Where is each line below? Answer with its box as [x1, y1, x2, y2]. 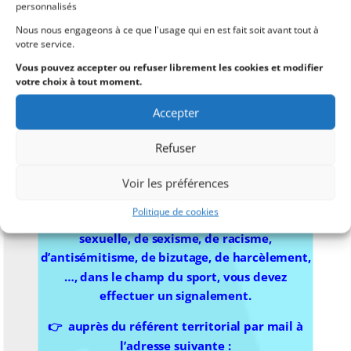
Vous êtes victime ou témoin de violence [57, 211, 294, 227]
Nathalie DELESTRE [125, 38, 226, 53]
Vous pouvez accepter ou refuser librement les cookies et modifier [16, 60, 323, 74]
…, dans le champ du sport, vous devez [63, 269, 288, 284]
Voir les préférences [122, 175, 229, 190]
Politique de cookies [132, 204, 219, 219]
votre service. [16, 37, 74, 51]
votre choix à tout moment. [16, 74, 142, 89]
